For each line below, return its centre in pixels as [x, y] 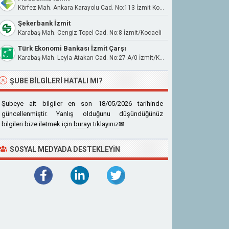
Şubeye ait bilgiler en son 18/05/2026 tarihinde [82, 104]
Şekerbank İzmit [44, 23]
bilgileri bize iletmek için [38, 124]
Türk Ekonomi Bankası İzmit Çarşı [72, 48]
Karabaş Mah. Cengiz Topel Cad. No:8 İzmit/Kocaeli [90, 33]
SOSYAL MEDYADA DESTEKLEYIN [65, 149]
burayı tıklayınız [96, 124]
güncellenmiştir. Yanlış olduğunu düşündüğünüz [82, 114]
